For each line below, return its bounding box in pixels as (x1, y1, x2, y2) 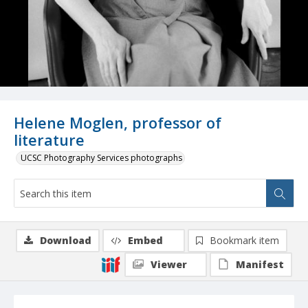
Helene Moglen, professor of (14, 113, 221, 133)
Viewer (151, 258, 187, 272)
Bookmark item (210, 234, 279, 247)
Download (40, 234, 91, 247)
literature (14, 130, 85, 151)
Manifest (236, 258, 284, 272)
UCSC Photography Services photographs (21, 152, 182, 164)
